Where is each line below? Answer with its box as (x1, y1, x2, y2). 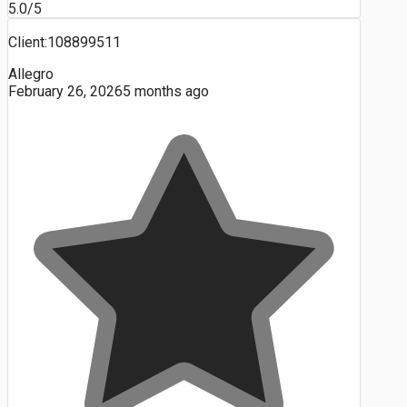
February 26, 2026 (8, 83, 123, 101)
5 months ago (123, 83, 209, 101)
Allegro (8, 65, 54, 84)
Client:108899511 (8, 34, 121, 52)
